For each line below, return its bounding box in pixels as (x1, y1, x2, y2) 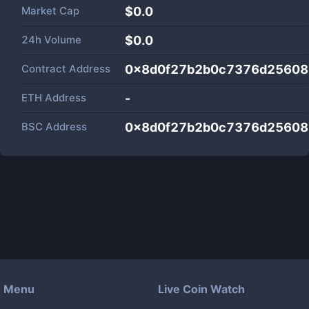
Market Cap (21, 4, 79, 17)
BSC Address (21, 120, 87, 133)
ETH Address (21, 91, 86, 104)
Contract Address (21, 62, 110, 75)
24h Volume (21, 33, 81, 46)
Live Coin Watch (158, 282, 245, 296)
